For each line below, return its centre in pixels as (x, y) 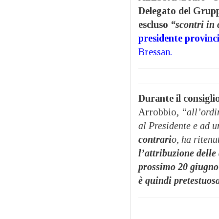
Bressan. (155, 52)
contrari (155, 139)
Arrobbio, (160, 112)
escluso (154, 24)
